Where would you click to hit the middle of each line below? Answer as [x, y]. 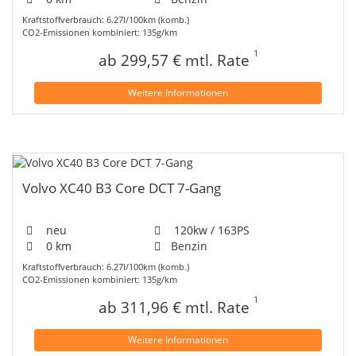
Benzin [189, 246]
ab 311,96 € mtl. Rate [176, 307]
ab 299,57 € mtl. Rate [176, 61]
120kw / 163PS [210, 230]
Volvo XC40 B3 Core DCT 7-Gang [122, 188]
